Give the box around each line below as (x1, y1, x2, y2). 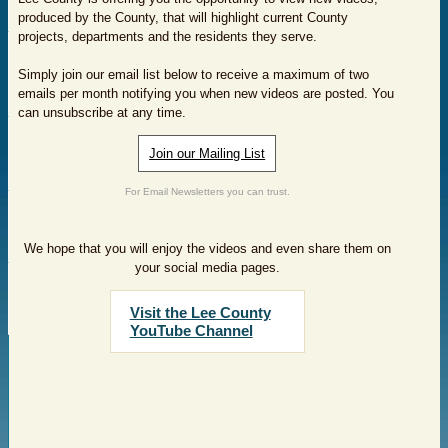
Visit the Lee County (129, 304, 271, 321)
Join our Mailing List (149, 146, 266, 161)
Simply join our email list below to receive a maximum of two (18, 67, 369, 82)
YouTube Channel (129, 322, 253, 339)
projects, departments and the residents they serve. (18, 29, 317, 44)
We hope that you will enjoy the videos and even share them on (23, 241, 391, 256)
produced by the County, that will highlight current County (18, 10, 348, 25)
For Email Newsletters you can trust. (124, 186, 290, 197)
